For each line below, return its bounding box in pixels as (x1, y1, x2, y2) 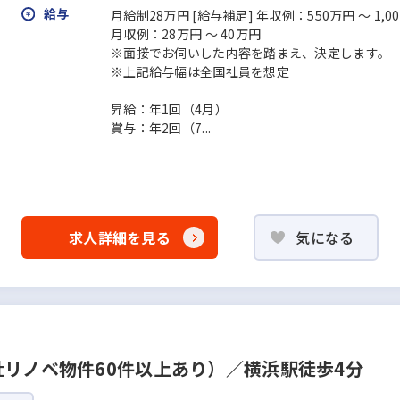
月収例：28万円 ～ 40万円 (111, 25, 262, 43)
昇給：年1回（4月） (111, 100, 228, 118)
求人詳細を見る (69, 226, 171, 248)
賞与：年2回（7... (111, 119, 212, 137)
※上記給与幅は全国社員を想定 (111, 62, 289, 80)
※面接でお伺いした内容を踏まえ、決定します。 (111, 44, 391, 62)
